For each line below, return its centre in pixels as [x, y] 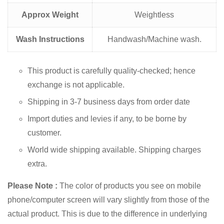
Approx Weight [50, 14]
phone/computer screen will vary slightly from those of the [108, 199]
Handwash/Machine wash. [154, 39]
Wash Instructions [50, 39]
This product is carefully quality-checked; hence [111, 70]
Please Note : [32, 185]
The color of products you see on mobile [129, 185]
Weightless [154, 14]
